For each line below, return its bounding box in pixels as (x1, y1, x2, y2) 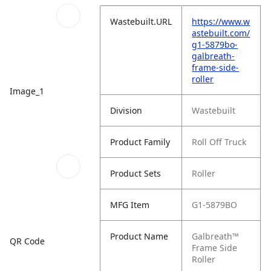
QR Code (10, 235, 45, 247)
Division (110, 105, 143, 116)
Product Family (110, 136, 171, 148)
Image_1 (10, 85, 44, 97)
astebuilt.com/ (192, 27, 250, 39)
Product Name (110, 230, 169, 242)
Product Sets (110, 168, 162, 179)
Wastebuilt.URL (110, 16, 172, 27)
